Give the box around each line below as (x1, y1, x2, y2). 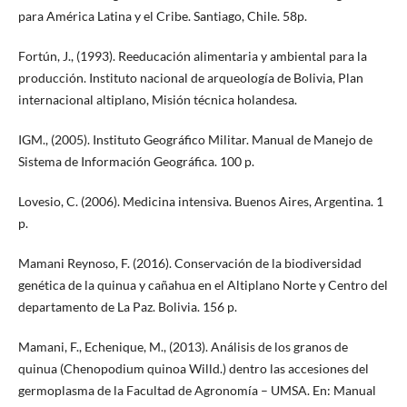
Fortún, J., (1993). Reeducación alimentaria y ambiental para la (17, 48, 367, 65)
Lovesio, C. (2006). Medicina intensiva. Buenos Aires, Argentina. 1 (17, 194, 383, 210)
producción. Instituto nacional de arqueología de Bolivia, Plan (17, 70, 363, 86)
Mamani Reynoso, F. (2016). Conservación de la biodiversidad (17, 255, 362, 272)
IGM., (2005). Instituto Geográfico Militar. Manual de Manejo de (17, 132, 372, 148)
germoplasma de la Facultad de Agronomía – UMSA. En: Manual (17, 382, 376, 399)
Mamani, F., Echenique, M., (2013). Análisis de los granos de (17, 339, 348, 355)
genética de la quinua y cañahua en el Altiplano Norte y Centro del (17, 277, 388, 293)
